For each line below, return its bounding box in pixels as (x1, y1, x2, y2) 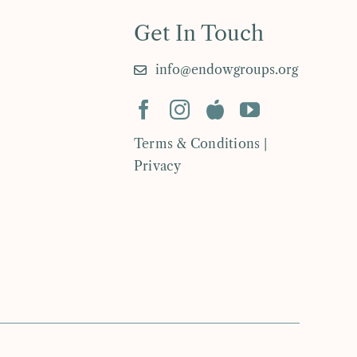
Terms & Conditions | (134, 135, 267, 152)
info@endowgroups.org (155, 61, 299, 78)
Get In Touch (134, 21, 264, 47)
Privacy (134, 158, 182, 175)
